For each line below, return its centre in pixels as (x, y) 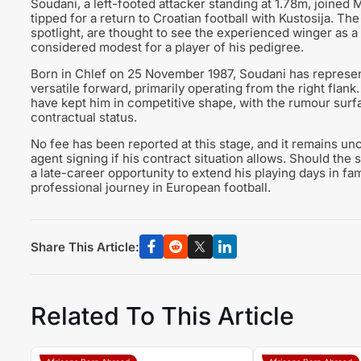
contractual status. (83, 117)
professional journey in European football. (150, 187)
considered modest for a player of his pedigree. (167, 47)
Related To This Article (162, 315)
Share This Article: (85, 247)
